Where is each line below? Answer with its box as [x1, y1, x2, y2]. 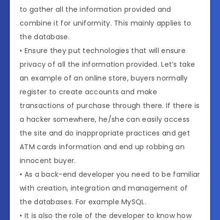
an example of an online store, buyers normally [20, 73, 188, 83]
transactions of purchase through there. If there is [20, 100, 200, 110]
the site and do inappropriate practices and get [20, 128, 191, 138]
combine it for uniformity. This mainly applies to [20, 18, 192, 28]
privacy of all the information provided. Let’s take [20, 59, 195, 69]
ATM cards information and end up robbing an [20, 141, 185, 152]
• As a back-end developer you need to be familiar [20, 169, 200, 179]
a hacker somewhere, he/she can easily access [20, 114, 190, 124]
